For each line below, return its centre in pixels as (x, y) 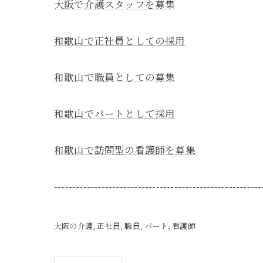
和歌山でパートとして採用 (115, 113)
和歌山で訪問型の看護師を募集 (125, 150)
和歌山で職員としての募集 (115, 77)
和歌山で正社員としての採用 (120, 41)
